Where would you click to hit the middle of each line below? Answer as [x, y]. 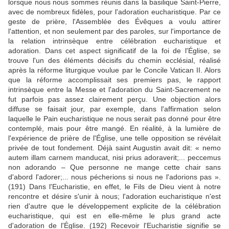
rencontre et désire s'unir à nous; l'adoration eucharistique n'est [114, 196]
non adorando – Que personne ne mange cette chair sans [114, 167]
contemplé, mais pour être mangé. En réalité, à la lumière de [114, 128]
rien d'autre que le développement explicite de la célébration [114, 206]
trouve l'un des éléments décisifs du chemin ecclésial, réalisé [114, 60]
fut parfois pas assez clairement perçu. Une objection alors [114, 99]
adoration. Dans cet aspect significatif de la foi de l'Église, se [114, 51]
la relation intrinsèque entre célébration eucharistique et [114, 41]
